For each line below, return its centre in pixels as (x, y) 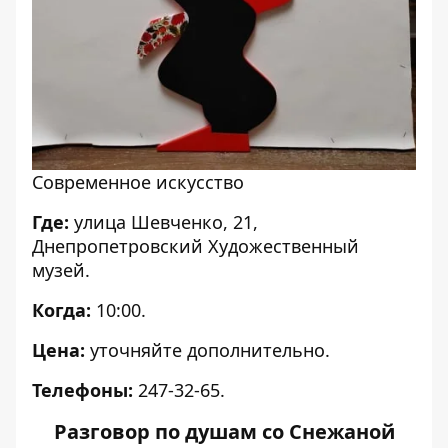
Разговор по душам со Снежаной (224, 431)
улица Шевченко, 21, (163, 221)
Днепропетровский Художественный (195, 245)
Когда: (61, 309)
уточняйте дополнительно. (207, 349)
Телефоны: (82, 389)
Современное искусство (138, 181)
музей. (61, 269)
